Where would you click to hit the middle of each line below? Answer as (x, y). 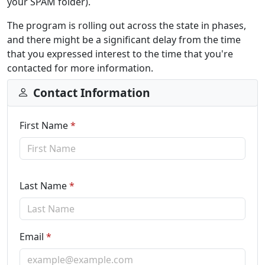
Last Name (43, 185)
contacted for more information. (80, 68)
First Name (44, 125)
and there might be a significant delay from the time (124, 39)
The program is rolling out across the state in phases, (127, 25)
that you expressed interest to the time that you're (120, 54)
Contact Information (91, 92)
